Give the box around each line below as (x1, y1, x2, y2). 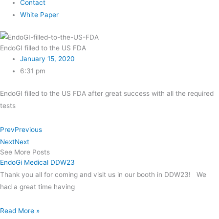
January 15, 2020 (20, 55, 75, 63)
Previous (15, 125, 42, 133)
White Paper (20, 11, 59, 19)
